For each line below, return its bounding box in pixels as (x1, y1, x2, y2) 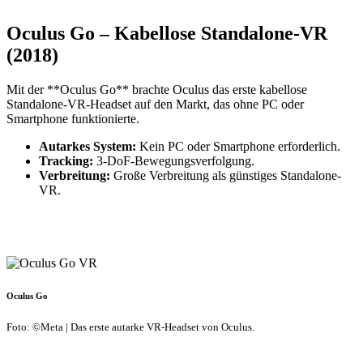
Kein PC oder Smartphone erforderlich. (136, 139, 340, 153)
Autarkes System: (39, 139, 136, 153)
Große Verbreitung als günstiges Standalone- (110, 168, 341, 182)
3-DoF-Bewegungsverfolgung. (93, 153, 254, 168)
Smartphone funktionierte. (6, 111, 139, 126)
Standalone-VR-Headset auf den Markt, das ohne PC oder (6, 96, 304, 111)
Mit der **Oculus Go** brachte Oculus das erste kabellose (6, 82, 307, 96)
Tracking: (39, 153, 93, 168)
